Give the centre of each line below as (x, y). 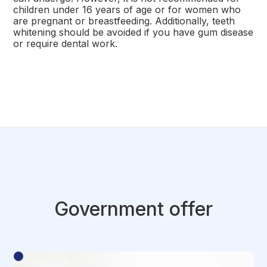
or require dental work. (66, 44)
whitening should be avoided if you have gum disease (133, 32)
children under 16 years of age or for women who (127, 10)
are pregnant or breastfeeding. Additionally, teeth (124, 21)
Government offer (133, 209)
